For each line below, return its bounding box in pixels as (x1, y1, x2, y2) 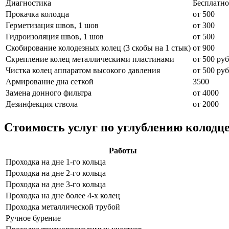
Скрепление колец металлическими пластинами (6, 54, 174, 63)
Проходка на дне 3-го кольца (6, 179, 106, 189)
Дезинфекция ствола (6, 99, 78, 108)
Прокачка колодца (6, 9, 69, 18)
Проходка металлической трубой (6, 202, 120, 211)
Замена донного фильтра (6, 88, 91, 97)
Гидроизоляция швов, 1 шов (6, 32, 104, 41)
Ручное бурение (6, 213, 61, 222)
